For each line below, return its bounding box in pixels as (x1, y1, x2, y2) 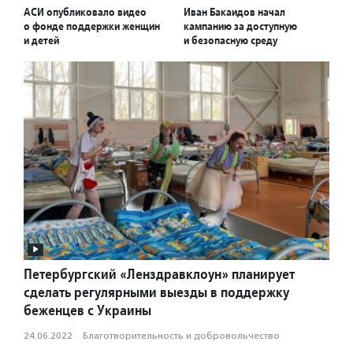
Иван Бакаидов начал (184, 4, 285, 19)
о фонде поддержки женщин (24, 18, 160, 33)
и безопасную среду (184, 32, 277, 47)
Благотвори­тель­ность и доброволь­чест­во (83, 329, 280, 341)
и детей (24, 32, 59, 47)
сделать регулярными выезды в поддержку (24, 282, 289, 301)
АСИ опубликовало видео (24, 4, 147, 19)
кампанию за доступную (184, 18, 297, 33)
